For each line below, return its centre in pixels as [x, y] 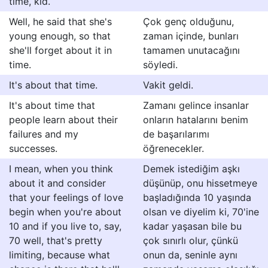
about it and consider [57, 183]
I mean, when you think [61, 169]
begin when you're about [65, 212]
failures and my [44, 134]
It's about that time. [53, 85]
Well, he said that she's [60, 22]
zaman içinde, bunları [191, 36]
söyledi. [160, 65]
